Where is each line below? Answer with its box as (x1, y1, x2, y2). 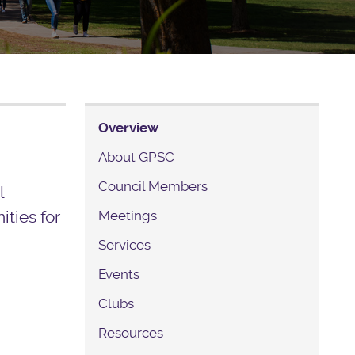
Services (98, 237, 151, 254)
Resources (98, 325, 164, 342)
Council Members (98, 178, 208, 195)
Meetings (98, 208, 158, 224)
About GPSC (98, 149, 175, 166)
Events (98, 266, 140, 283)
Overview (98, 120, 159, 136)
